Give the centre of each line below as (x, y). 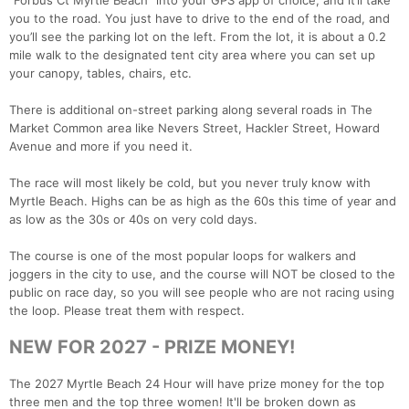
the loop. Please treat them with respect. (127, 311)
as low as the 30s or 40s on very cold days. (133, 220)
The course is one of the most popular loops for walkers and (183, 256)
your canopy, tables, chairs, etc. (100, 73)
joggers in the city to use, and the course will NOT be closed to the (202, 274)
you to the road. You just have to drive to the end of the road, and (199, 19)
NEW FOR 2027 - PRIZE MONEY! (152, 347)
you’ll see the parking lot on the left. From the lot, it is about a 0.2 (198, 37)
